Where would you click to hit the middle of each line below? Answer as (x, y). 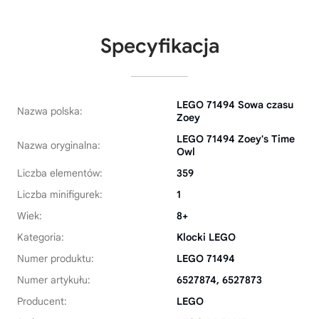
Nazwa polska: (50, 111)
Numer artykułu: (54, 280)
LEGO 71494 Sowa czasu (235, 105)
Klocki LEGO (206, 237)
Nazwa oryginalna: (59, 145)
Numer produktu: (56, 258)
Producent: (42, 301)
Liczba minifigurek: (60, 194)
